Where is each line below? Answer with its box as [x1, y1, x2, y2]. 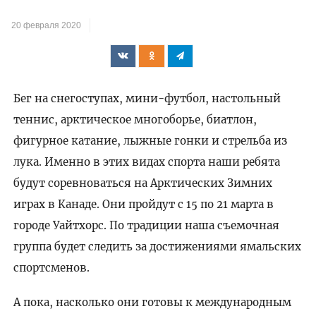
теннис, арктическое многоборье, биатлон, [13, 112, 257, 126]
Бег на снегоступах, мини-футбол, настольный [13, 91, 281, 105]
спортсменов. [13, 260, 90, 274]
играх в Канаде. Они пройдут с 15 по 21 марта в [13, 197, 274, 211]
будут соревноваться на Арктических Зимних [13, 176, 272, 190]
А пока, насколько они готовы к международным [13, 295, 291, 309]
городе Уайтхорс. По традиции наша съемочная [13, 218, 279, 232]
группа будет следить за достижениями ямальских [13, 239, 301, 253]
